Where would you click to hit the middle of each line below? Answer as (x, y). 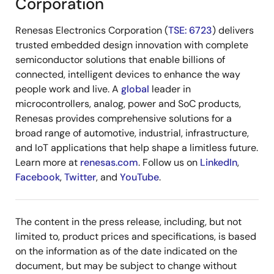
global (135, 89)
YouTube (139, 177)
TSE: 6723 (190, 30)
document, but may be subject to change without (126, 266)
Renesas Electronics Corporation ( (92, 30)
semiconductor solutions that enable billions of (120, 60)
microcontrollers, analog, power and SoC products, (128, 104)
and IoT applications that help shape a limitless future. (137, 148)
